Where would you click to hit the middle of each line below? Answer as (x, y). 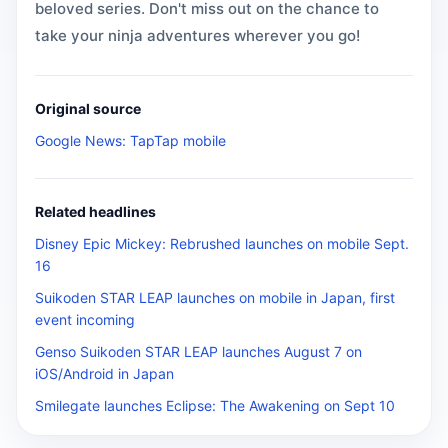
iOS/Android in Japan (104, 373)
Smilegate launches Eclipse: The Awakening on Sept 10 (215, 405)
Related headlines (95, 211)
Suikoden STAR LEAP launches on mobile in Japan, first (215, 297)
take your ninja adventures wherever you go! (197, 35)
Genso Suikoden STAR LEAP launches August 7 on (198, 351)
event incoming (85, 319)
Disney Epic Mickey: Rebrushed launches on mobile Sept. (222, 243)
